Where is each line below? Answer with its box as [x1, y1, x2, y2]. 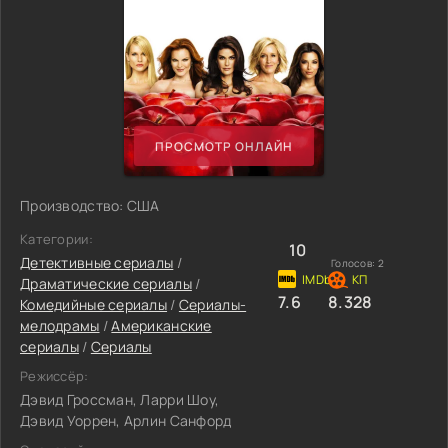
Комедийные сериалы [20, 295, 168, 314]
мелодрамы [20, 316, 100, 335]
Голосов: [331, 256, 378, 270]
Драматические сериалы [20, 274, 192, 293]
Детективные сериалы [20, 253, 174, 272]
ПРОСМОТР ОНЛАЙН [155, 137, 293, 155]
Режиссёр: [20, 367, 89, 385]
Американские [111, 316, 212, 335]
